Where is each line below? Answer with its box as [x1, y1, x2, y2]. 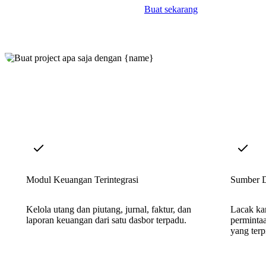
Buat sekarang [144, 4, 198, 15]
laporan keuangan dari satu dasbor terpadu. [26, 214, 186, 225]
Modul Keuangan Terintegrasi [26, 174, 138, 185]
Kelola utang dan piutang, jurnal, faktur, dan [26, 204, 191, 214]
